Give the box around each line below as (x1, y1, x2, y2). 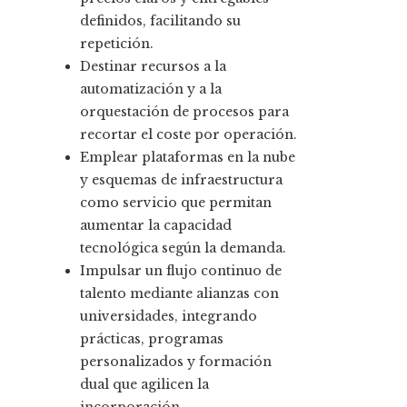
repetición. (80, 35, 154, 53)
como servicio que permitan (80, 194, 272, 212)
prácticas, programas (80, 331, 223, 348)
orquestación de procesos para (80, 104, 289, 121)
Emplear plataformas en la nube (80, 149, 295, 166)
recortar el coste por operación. (80, 126, 297, 144)
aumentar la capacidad (80, 217, 232, 234)
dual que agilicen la (80, 376, 209, 393)
